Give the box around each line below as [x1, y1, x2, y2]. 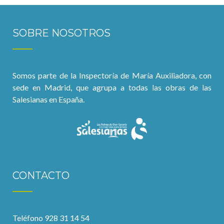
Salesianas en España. [12, 94, 84, 104]
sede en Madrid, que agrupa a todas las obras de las [12, 82, 211, 92]
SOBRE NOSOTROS [12, 27, 110, 39]
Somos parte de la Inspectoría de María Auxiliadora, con [12, 70, 211, 80]
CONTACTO [12, 169, 69, 181]
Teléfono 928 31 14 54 [12, 213, 89, 222]
